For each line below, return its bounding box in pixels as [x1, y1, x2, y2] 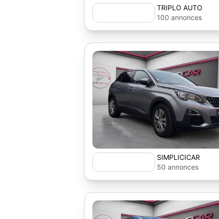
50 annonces [157, 163, 198, 171]
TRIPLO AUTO [157, 3, 202, 12]
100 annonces [157, 13, 202, 22]
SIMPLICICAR [157, 153, 200, 161]
